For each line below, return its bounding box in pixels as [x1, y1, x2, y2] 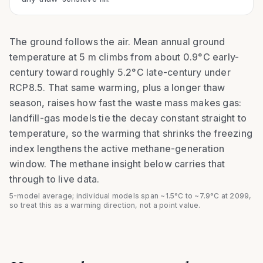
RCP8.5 [9, 82, 43, 94]
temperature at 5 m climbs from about [9, 51, 183, 63]
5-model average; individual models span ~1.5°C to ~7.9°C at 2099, [9, 191, 252, 201]
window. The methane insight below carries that [9, 158, 225, 170]
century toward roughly [9, 66, 117, 79]
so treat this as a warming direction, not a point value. [9, 201, 201, 210]
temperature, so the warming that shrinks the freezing [9, 127, 253, 140]
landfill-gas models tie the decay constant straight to [9, 112, 247, 124]
